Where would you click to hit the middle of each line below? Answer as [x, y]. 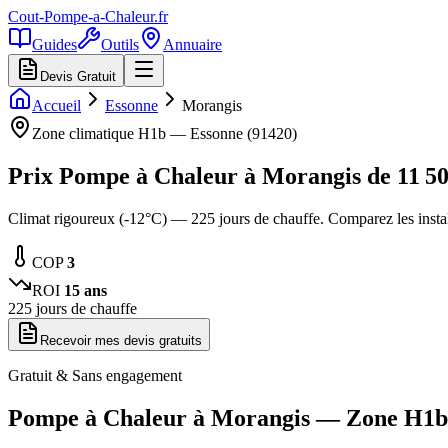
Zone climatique [85, 133]
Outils [120, 44]
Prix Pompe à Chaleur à [135, 175]
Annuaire [192, 44]
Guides [54, 44]
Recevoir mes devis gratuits [121, 340]
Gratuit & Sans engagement [95, 375]
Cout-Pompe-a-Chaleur [81, 16]
